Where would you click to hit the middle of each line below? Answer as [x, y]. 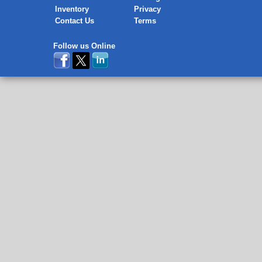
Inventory [72, 9]
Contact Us [75, 21]
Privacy [147, 9]
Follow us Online [84, 46]
